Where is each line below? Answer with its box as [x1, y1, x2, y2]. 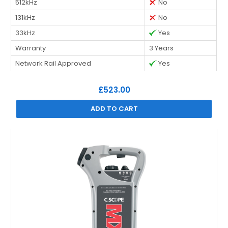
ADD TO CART [90, 103, 138, 113]
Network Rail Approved [15, 58, 92, 68]
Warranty [15, 43, 46, 53]
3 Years [149, 43, 174, 53]
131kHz [15, 12, 36, 22]
